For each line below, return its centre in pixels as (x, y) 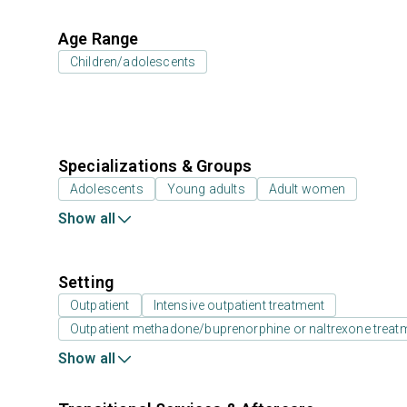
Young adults (206, 189)
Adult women (307, 189)
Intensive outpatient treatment (239, 305)
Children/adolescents (133, 62)
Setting (86, 282)
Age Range (99, 39)
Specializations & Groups (155, 166)
